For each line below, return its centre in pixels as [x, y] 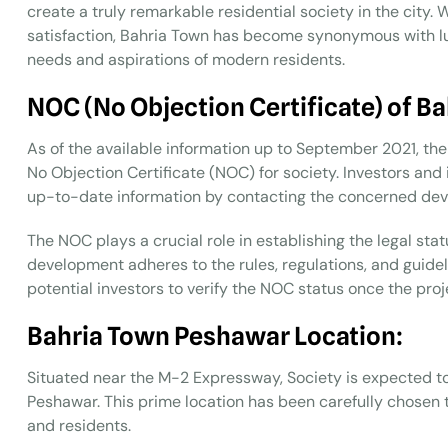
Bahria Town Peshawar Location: [215, 336]
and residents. [79, 425]
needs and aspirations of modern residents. [186, 59]
